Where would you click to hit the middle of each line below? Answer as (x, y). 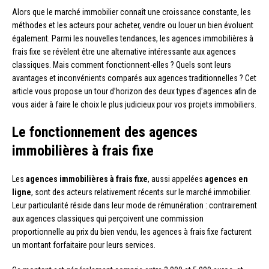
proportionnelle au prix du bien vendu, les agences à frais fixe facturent (132, 231)
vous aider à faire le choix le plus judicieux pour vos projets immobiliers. (134, 104)
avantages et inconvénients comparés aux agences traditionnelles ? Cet (134, 78)
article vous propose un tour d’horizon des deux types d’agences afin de (134, 91)
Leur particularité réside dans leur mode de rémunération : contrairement (134, 205)
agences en (226, 179)
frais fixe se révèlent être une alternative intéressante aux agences (124, 51)
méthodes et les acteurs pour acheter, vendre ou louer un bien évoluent (133, 25)
